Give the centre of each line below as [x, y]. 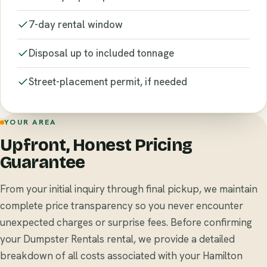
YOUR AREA [30, 122]
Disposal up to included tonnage [101, 53]
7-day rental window [76, 24]
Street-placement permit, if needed [108, 81]
